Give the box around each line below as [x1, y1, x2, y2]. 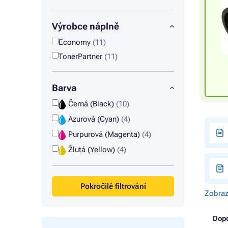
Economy [59, 38, 93, 47]
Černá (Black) [68, 99, 116, 108]
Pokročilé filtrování [80, 182, 146, 191]
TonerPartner [59, 52, 104, 61]
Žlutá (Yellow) [68, 145, 117, 154]
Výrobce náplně [52, 21, 119, 32]
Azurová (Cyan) [68, 115, 121, 124]
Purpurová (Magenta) [68, 130, 142, 139]
